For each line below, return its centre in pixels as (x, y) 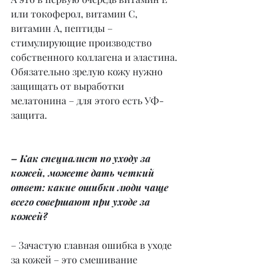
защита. (29, 115)
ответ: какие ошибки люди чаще (91, 187)
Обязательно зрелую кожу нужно (88, 72)
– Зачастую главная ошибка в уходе (93, 245)
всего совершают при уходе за (82, 202)
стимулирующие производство (83, 43)
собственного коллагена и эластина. (95, 57)
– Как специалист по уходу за (82, 159)
